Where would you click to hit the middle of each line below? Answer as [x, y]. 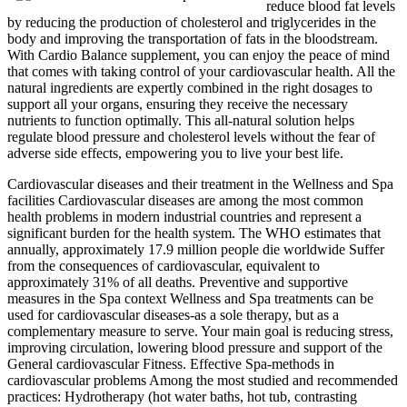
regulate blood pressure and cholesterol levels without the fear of [191, 137]
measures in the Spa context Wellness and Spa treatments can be [190, 299]
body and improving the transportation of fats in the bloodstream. [193, 39]
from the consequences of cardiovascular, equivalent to [164, 266]
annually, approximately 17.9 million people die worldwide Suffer [196, 250]
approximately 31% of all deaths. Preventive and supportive [178, 283]
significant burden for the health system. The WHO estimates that [194, 233]
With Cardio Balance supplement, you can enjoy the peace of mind [199, 55]
